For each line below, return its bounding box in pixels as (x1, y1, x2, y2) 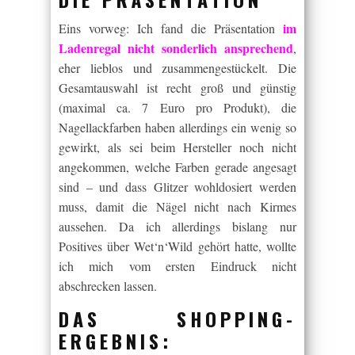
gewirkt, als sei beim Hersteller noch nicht (59, 139, 296, 155)
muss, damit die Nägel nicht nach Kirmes (59, 198, 296, 215)
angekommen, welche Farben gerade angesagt (59, 158, 296, 175)
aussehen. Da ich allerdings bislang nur (59, 218, 296, 235)
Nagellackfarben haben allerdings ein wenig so (59, 119, 296, 136)
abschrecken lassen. (59, 277, 157, 294)
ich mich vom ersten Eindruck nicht (59, 258, 296, 274)
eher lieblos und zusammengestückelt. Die (59, 59, 296, 76)
